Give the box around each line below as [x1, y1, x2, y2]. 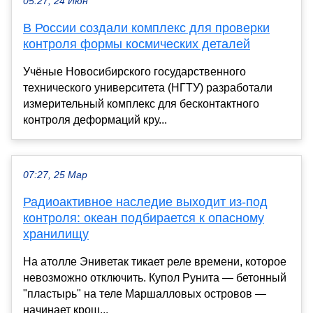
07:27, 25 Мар [23, 169, 87, 180]
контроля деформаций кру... [23, 113, 167, 126]
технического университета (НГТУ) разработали [23, 81, 272, 94]
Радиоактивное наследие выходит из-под [23, 194, 268, 209]
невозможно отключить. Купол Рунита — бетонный [23, 271, 286, 284]
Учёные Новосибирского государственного [23, 65, 246, 78]
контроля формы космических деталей [23, 36, 250, 51]
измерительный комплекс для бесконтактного [23, 97, 259, 110]
